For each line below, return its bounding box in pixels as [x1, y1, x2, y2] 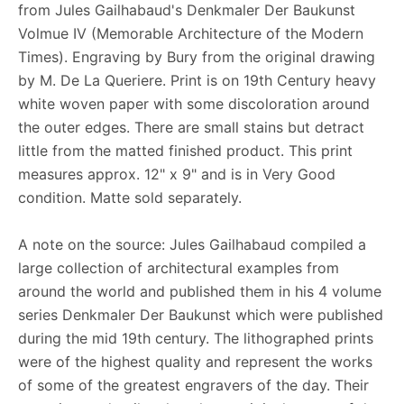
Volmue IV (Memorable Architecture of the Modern [18, 23, 363, 42]
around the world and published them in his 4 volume [18, 281, 381, 300]
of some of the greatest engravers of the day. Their [18, 375, 369, 394]
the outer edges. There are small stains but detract [18, 117, 364, 136]
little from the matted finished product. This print [18, 141, 353, 160]
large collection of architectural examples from [18, 258, 339, 277]
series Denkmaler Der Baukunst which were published [18, 305, 383, 324]
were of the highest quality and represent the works [18, 352, 372, 371]
